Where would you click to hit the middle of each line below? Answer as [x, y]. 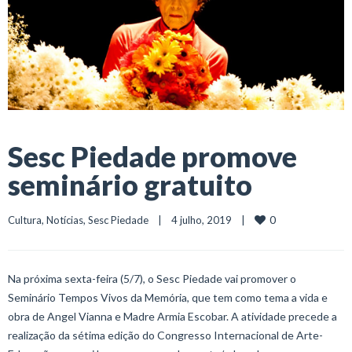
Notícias [65, 220]
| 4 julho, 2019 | [202, 220]
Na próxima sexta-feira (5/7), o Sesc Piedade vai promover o [152, 278]
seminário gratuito [130, 184]
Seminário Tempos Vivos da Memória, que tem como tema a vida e [168, 297]
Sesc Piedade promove [152, 156]
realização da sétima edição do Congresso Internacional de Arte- [165, 335]
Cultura [25, 220]
